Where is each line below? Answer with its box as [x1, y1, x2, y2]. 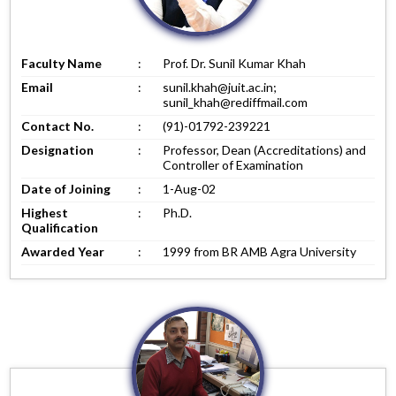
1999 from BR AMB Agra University [163, 243, 357, 259]
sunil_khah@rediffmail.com [163, 94, 308, 110]
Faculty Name [21, 55, 103, 71]
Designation [21, 141, 95, 157]
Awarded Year [21, 243, 105, 259]
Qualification [21, 219, 99, 235]
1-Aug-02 [163, 180, 217, 196]
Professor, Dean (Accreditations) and [163, 141, 367, 157]
